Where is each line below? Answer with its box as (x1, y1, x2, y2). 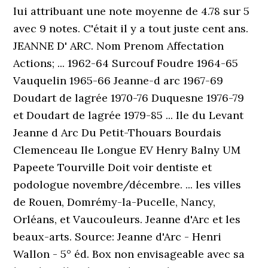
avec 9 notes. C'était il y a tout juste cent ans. (13, 22, 249, 35)
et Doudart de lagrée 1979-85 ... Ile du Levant (13, 108, 244, 122)
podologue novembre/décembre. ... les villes (13, 178, 242, 191)
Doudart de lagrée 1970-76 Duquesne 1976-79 (13, 91, 245, 105)
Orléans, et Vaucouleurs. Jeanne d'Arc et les (13, 212, 241, 226)
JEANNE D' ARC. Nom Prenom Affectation (13, 39, 224, 53)
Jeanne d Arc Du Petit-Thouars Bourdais (13, 126, 222, 139)
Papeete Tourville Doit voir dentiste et (13, 160, 212, 174)
